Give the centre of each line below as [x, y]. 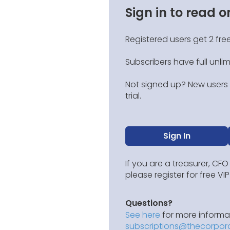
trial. [133, 96]
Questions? [149, 203]
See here [143, 215]
